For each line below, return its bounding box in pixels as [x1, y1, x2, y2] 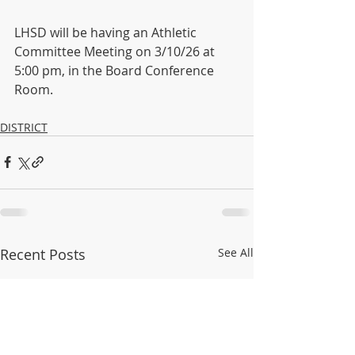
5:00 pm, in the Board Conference [14, 61, 217, 79]
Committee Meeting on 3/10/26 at [14, 42, 218, 60]
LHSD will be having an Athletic [14, 23, 200, 41]
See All [218, 244, 254, 260]
